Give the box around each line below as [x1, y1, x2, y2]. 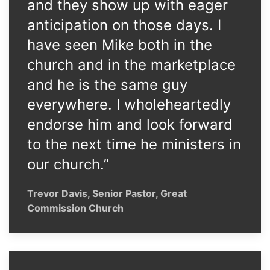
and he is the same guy [27, 76, 187, 93]
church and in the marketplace [27, 56, 236, 74]
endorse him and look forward [27, 116, 233, 133]
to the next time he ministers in [27, 136, 241, 153]
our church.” [27, 155, 109, 173]
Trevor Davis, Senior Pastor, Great [27, 187, 187, 199]
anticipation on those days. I [27, 16, 221, 34]
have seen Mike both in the [27, 36, 212, 54]
